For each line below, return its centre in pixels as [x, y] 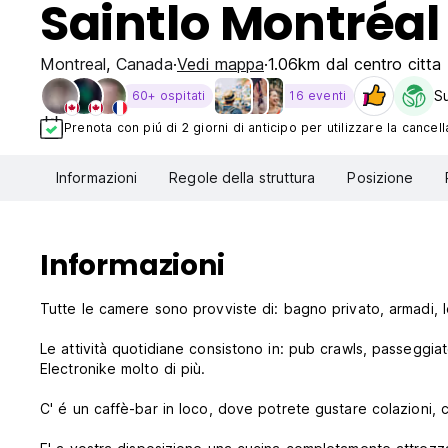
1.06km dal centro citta [354, 64]
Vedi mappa [220, 64]
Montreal [73, 64]
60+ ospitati [169, 95]
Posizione [380, 178]
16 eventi [318, 95]
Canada [144, 64]
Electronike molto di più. [123, 369]
